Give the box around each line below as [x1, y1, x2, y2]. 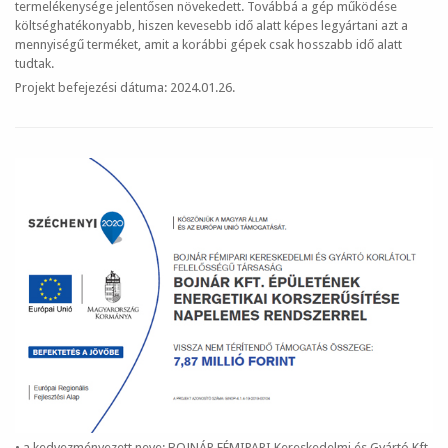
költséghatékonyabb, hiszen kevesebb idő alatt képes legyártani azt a [15, 18, 408, 34]
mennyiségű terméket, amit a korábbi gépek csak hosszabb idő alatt [15, 37, 402, 53]
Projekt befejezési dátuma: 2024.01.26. [15, 80, 235, 96]
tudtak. [15, 56, 54, 72]
